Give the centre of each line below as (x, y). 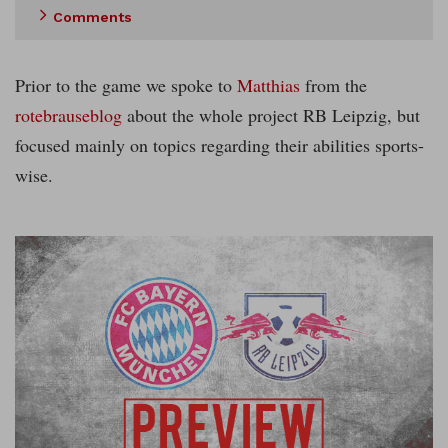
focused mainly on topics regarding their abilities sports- (219, 145)
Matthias (268, 85)
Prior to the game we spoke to (126, 85)
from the (333, 85)
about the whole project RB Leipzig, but (271, 115)
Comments (92, 17)
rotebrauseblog (68, 115)
